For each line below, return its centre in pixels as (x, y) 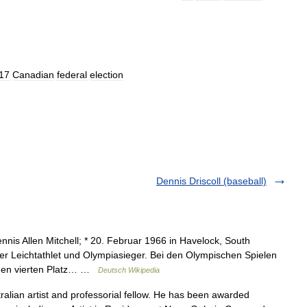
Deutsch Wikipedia (129, 270)
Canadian (33, 74)
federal (72, 74)
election (107, 74)
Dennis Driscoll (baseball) (211, 181)
